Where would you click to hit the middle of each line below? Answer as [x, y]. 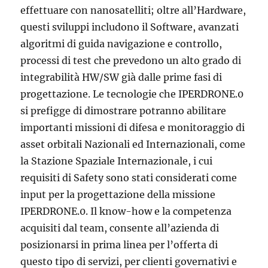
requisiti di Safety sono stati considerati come [129, 178]
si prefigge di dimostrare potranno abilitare [124, 111]
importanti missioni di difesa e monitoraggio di [133, 128]
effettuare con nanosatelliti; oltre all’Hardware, [133, 10]
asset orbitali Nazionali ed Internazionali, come [133, 144]
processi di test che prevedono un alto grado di [131, 61]
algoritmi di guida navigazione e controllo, [121, 44]
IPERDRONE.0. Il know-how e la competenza [126, 211]
